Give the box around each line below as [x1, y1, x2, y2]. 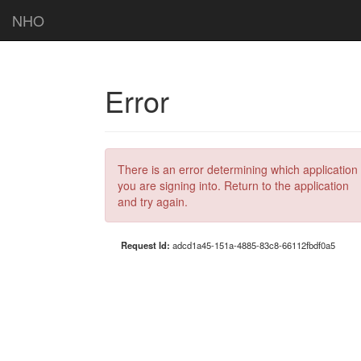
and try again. [118, 193, 188, 210]
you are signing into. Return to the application [118, 177, 349, 193]
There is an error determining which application [118, 161, 358, 177]
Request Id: [121, 239, 172, 251]
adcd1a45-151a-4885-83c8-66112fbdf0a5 [172, 239, 335, 251]
